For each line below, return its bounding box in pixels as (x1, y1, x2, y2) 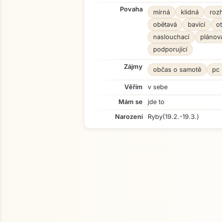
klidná (181, 8, 199, 16)
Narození (115, 113, 143, 120)
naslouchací (153, 33, 189, 41)
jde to (148, 98, 165, 106)
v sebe (148, 83, 167, 91)
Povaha (120, 5, 143, 13)
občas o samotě (153, 66, 201, 73)
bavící (188, 21, 205, 28)
